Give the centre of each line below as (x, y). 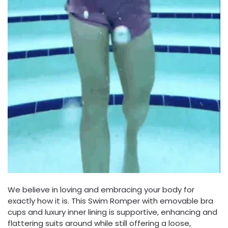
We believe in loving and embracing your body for (101, 190)
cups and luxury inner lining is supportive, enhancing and (112, 212)
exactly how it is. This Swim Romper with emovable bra (110, 201)
